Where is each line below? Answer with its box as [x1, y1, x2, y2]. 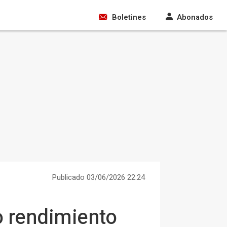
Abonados [177, 12, 213, 23]
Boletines [112, 12, 146, 23]
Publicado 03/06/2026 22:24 [52, 172, 145, 183]
